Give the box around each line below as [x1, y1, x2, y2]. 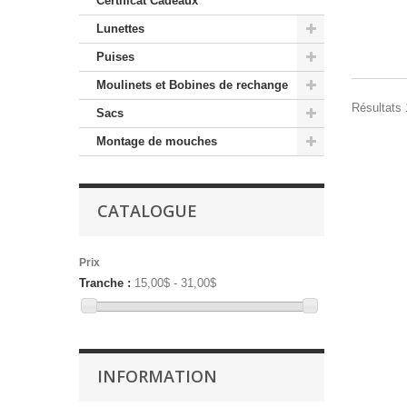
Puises [96, 49, 134, 64]
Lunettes [96, 21, 144, 35]
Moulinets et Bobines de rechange [96, 77, 288, 92]
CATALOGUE [97, 199, 197, 222]
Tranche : [79, 275, 131, 290]
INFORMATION [97, 364, 217, 387]
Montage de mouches [96, 134, 217, 148]
